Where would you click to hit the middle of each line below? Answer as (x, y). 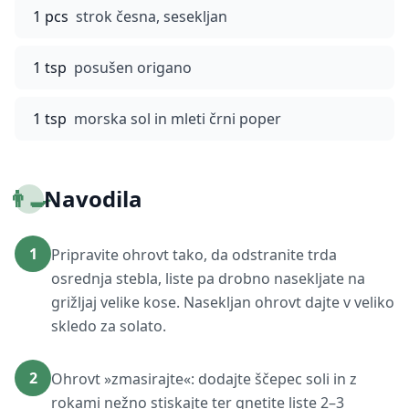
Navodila (93, 199)
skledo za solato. (109, 326)
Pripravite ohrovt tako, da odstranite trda (194, 255)
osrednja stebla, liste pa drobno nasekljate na (208, 278)
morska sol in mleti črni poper (178, 119)
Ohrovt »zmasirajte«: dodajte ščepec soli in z (204, 379)
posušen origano (133, 68)
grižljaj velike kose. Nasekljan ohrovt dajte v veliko (223, 302)
